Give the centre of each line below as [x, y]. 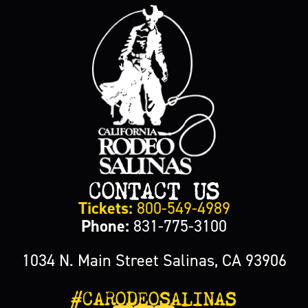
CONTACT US [154, 187]
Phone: [105, 226]
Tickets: [105, 208]
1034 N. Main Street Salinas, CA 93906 [154, 261]
